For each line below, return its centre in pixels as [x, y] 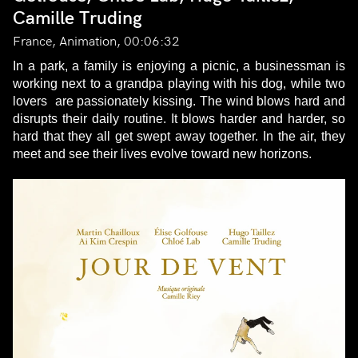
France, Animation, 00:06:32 [96, 42]
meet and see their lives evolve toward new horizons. [162, 154]
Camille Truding [78, 18]
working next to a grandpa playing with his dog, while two [179, 84]
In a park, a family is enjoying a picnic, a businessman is [179, 66]
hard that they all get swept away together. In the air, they [179, 137]
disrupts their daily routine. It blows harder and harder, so [179, 119]
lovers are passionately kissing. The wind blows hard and [179, 101]
